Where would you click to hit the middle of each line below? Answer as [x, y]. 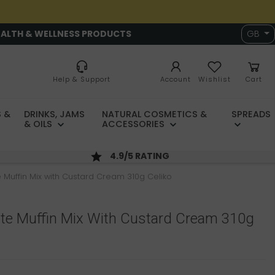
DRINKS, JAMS [55, 114]
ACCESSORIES [134, 124]
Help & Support [82, 79]
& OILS [40, 124]
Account [176, 79]
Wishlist [215, 79]
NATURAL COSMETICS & [154, 114]
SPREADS [251, 114]
